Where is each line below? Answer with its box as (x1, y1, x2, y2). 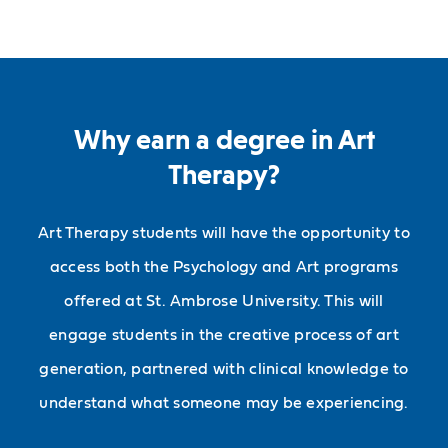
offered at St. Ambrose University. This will (64, 293, 384, 310)
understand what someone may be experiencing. (39, 395, 409, 412)
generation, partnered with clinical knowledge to (39, 361, 409, 378)
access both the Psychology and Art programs (49, 259, 398, 276)
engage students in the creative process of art (49, 327, 399, 344)
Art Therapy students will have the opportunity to (38, 225, 410, 242)
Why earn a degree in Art (73, 123, 375, 157)
